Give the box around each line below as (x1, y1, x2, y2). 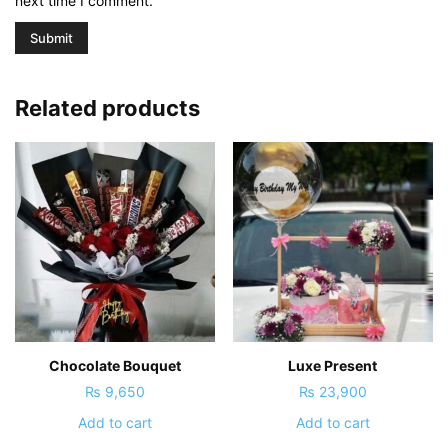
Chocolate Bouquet (49, 356, 182, 374)
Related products (15, 95, 200, 121)
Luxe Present (288, 356, 378, 374)
